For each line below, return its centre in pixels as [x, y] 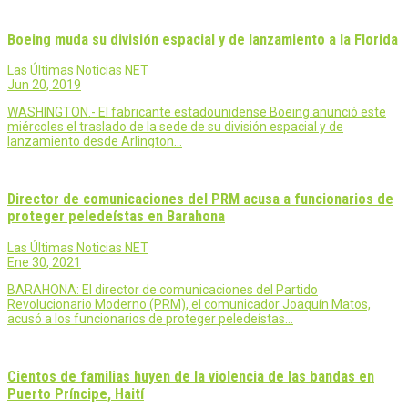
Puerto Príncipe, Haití [76, 394]
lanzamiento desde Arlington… [95, 141]
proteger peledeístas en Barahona [116, 217]
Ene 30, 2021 [44, 262]
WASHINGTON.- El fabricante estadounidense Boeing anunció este [197, 112]
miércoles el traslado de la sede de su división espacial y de [175, 126]
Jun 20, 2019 [44, 84]
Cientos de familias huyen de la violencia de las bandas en [191, 377]
